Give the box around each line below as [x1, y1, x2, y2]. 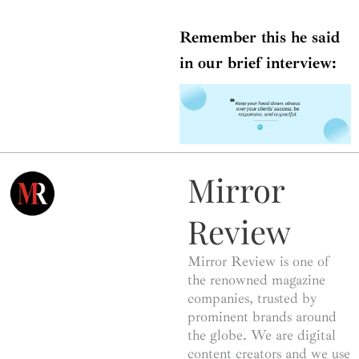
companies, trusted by [188, 289, 317, 308]
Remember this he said [179, 27, 340, 48]
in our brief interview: [179, 53, 337, 74]
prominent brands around [188, 308, 337, 326]
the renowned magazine [188, 271, 325, 289]
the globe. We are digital [188, 326, 336, 345]
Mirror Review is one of [188, 252, 329, 271]
